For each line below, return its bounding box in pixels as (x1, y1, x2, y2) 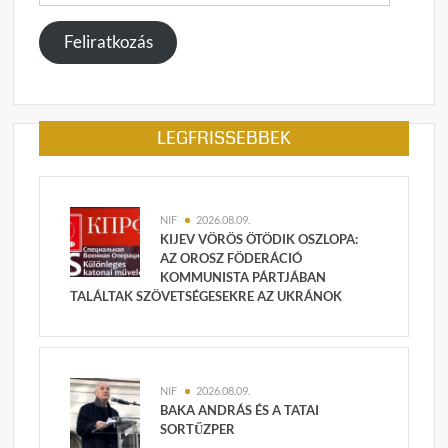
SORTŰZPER (160, 421, 236, 438)
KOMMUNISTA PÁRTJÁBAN (160, 269, 327, 286)
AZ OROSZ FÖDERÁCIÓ (160, 250, 303, 267)
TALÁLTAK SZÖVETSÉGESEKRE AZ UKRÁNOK (70, 288, 343, 305)
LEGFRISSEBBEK (156, 125, 291, 152)
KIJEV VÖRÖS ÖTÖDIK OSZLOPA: (160, 231, 359, 248)
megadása (38, 21, 106, 40)
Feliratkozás (63, 31, 153, 53)
